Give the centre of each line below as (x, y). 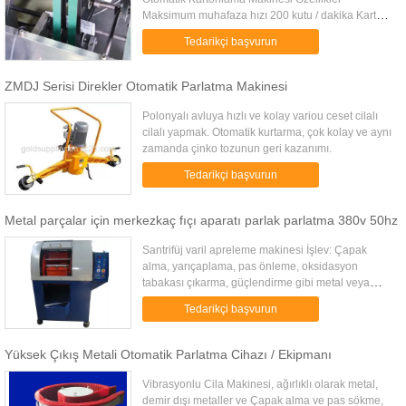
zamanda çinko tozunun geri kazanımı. (237, 149)
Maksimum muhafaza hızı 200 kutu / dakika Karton (266, 15)
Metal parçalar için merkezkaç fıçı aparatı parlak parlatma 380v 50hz (201, 220)
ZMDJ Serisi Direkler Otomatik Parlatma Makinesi (146, 86)
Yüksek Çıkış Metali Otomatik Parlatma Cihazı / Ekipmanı (168, 354)
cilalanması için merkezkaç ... (214, 315)
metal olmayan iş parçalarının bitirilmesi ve (247, 299)
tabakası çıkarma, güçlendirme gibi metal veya (256, 283)
